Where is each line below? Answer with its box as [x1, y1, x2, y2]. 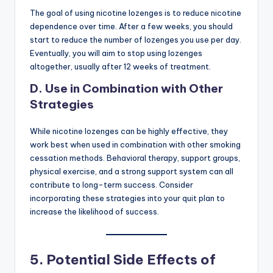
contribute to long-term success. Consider [30, 179, 193, 190]
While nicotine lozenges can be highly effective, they [30, 126, 228, 136]
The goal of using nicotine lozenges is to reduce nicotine [30, 7, 241, 18]
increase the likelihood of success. [30, 206, 159, 216]
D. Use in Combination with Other [30, 80, 223, 96]
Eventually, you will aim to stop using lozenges [30, 48, 202, 58]
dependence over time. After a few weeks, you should [30, 21, 233, 31]
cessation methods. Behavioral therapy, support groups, [30, 152, 240, 163]
